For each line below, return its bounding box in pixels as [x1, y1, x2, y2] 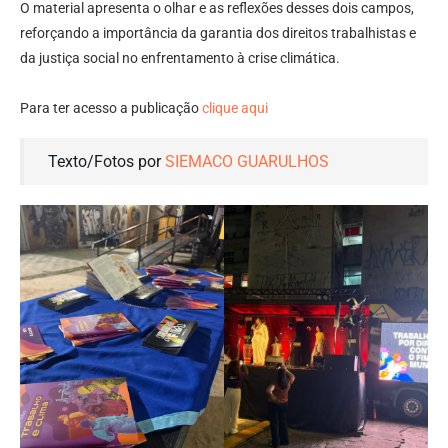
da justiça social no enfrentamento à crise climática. [20, 49, 340, 66]
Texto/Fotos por [48, 151, 165, 171]
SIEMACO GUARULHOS [165, 151, 329, 171]
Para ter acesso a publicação [20, 99, 202, 116]
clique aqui [202, 99, 268, 116]
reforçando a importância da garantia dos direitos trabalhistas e [20, 24, 416, 41]
